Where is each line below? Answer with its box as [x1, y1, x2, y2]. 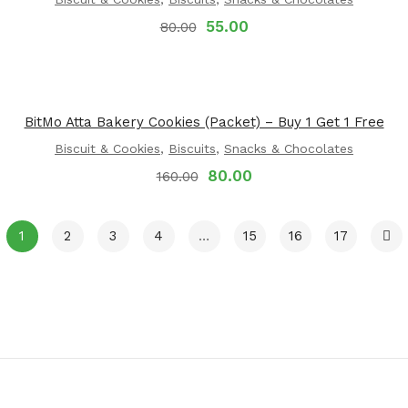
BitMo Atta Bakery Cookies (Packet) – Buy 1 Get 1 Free [24, 114, 384, 130]
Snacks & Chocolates [224, 141, 353, 156]
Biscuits [168, 141, 216, 156]
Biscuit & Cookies [55, 141, 160, 156]
